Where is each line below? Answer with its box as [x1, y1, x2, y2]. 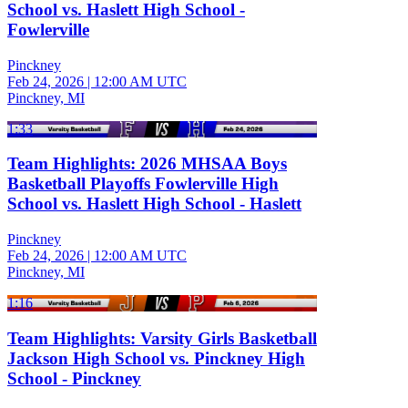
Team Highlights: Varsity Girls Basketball [7, 328, 317, 348]
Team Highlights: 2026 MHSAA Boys [7, 154, 287, 174]
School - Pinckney [7, 368, 141, 388]
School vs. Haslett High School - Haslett [7, 194, 301, 214]
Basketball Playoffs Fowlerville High [7, 174, 279, 194]
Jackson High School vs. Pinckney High [7, 348, 305, 368]
